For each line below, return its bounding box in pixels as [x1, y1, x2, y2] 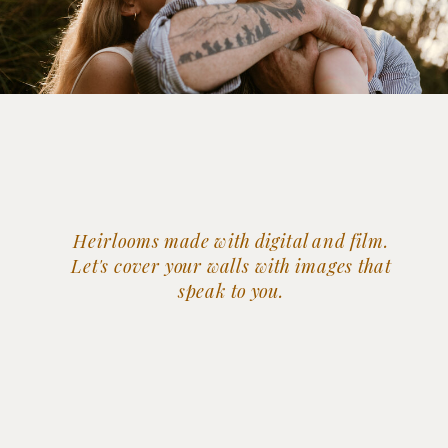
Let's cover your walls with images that [71, 253, 391, 278]
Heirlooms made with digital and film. [73, 228, 389, 252]
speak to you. [178, 278, 284, 303]
